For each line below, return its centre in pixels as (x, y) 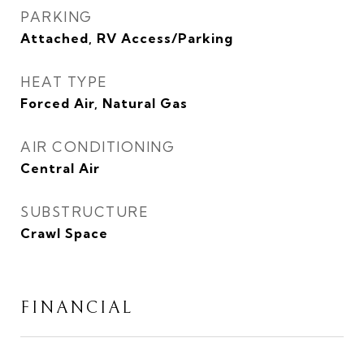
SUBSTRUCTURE (84, 212)
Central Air (60, 168)
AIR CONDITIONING (97, 147)
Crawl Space (64, 233)
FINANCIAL (77, 308)
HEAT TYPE (64, 82)
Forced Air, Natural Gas (104, 103)
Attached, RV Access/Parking (127, 38)
